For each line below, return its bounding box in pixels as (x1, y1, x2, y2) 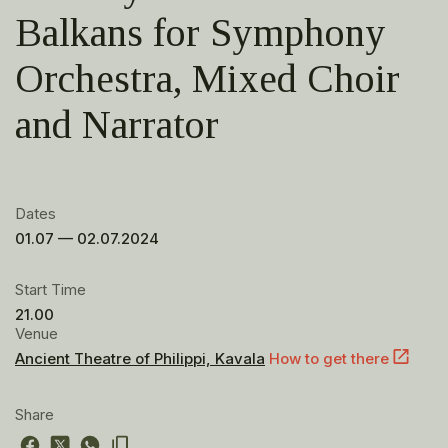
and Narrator (15, 103, 219, 147)
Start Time (15, 280, 86, 299)
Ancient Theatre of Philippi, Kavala (15, 349, 265, 368)
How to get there (269, 349, 389, 368)
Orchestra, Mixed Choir (15, 57, 400, 101)
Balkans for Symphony (15, 11, 386, 55)
